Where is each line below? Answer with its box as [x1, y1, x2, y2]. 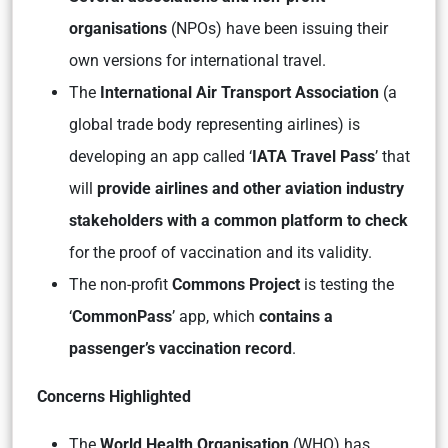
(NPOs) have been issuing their [167, 19, 388, 39]
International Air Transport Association [100, 83, 379, 103]
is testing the [300, 275, 394, 295]
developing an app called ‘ [69, 147, 252, 167]
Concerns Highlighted [37, 387, 191, 407]
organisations [69, 19, 167, 39]
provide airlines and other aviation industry [97, 179, 404, 199]
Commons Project [172, 275, 300, 295]
